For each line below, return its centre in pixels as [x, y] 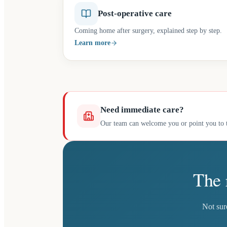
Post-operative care [135, 13]
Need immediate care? [142, 110]
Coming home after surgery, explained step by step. [148, 31]
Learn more [92, 43]
